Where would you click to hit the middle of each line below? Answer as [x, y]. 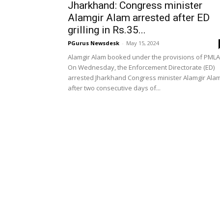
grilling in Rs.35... [107, 30]
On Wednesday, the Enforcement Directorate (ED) [141, 67]
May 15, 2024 [143, 43]
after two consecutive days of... [114, 88]
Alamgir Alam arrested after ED [139, 18]
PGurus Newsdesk [94, 43]
